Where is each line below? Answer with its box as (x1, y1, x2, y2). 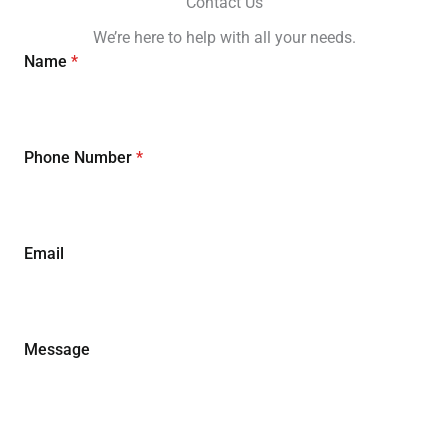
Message (24, 340, 90, 359)
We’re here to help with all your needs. (92, 28, 356, 47)
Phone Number (24, 148, 136, 167)
